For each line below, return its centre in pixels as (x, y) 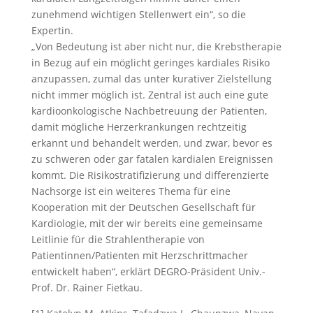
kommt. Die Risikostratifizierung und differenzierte (150, 175)
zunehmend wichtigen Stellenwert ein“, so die (138, 14)
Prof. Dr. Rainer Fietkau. (87, 287)
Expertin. (52, 30)
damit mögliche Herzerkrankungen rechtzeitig (139, 127)
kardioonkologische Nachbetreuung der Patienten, (149, 111)
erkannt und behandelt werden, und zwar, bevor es (152, 143)
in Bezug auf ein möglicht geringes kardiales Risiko (150, 63)
